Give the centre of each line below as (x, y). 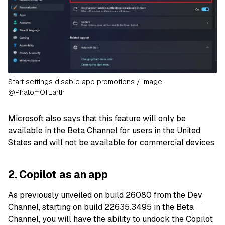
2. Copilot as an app (58, 174)
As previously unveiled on (57, 195)
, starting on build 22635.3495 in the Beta (116, 207)
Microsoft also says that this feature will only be (97, 118)
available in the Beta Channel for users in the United (104, 130)
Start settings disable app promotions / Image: (86, 82)
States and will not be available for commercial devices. (112, 142)
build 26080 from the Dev (154, 195)
